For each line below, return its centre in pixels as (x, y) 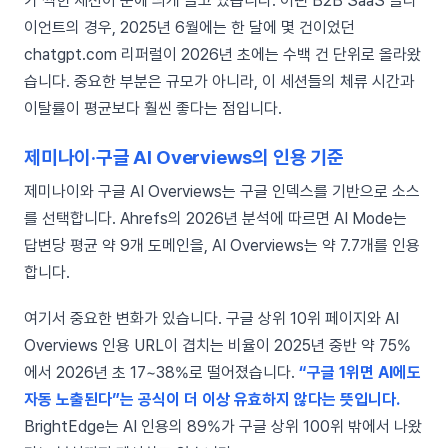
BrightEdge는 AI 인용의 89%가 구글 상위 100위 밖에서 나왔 (223, 426)
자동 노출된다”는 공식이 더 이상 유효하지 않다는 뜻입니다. (212, 399)
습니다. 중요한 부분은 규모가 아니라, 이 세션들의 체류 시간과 (219, 81)
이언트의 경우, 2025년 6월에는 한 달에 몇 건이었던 (189, 27)
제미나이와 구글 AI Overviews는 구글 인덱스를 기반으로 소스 (222, 191)
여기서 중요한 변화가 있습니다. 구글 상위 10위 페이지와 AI (211, 318)
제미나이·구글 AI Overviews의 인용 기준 (184, 157)
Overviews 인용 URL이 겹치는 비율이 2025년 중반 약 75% (217, 345)
